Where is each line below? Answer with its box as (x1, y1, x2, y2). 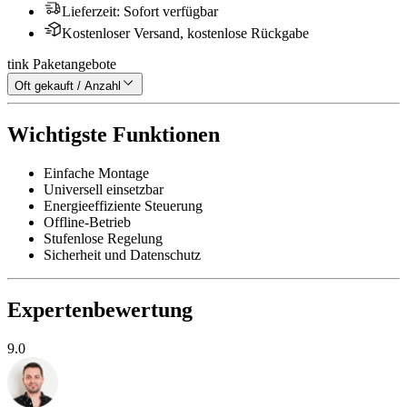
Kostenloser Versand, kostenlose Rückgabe (62, 25, 309, 42)
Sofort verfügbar (124, 4, 218, 20)
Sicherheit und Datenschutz (44, 246, 201, 263)
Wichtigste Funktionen (7, 123, 220, 147)
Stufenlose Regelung (44, 230, 163, 246)
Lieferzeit (62, 4, 116, 20)
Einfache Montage (44, 164, 149, 181)
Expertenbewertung (7, 297, 193, 322)
